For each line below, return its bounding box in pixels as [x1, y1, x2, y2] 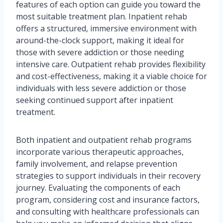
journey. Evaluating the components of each [16, 182, 180, 194]
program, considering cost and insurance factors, [16, 194, 200, 206]
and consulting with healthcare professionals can [16, 206, 199, 218]
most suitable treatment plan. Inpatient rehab [16, 11, 187, 22]
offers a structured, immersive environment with [16, 23, 197, 34]
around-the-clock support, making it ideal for [16, 35, 184, 46]
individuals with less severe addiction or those [16, 83, 186, 94]
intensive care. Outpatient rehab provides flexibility [16, 59, 206, 70]
